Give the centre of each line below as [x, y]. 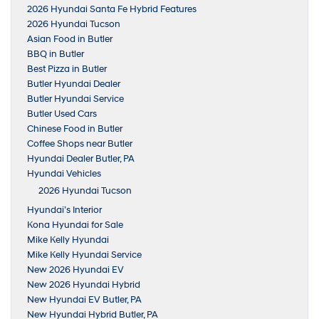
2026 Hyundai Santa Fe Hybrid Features [112, 10]
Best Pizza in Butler [67, 69]
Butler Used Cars [62, 114]
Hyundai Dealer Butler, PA [81, 159]
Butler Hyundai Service [75, 99]
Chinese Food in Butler [75, 129]
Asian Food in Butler [70, 40]
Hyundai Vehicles [64, 174]
